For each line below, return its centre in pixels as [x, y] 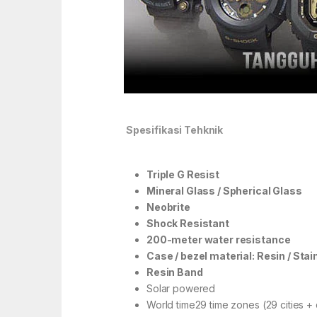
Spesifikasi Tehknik [174, 130]
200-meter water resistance [219, 240]
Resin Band [175, 272]
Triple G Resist [183, 175]
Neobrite [168, 207]
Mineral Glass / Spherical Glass [224, 191]
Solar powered [181, 289]
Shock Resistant [188, 224]
